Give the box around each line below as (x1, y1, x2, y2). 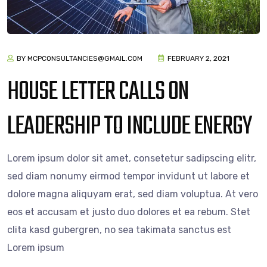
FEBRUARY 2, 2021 (167, 54, 229, 63)
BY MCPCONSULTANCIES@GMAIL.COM (17, 54, 142, 63)
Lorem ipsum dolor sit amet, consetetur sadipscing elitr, (7, 153, 256, 164)
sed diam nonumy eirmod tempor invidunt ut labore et (7, 170, 250, 182)
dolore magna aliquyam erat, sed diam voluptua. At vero (7, 188, 258, 200)
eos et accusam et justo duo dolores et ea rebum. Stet (7, 206, 250, 218)
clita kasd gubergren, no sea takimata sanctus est (7, 224, 231, 236)
